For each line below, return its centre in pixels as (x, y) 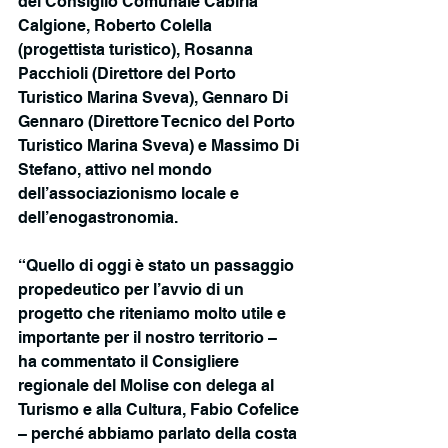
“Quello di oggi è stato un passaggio (158, 266)
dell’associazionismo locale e (130, 194)
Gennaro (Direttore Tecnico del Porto (158, 122)
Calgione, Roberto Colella (117, 26)
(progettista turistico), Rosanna (137, 50)
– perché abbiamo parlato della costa (159, 434)
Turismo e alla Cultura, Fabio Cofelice (160, 410)
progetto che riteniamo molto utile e (154, 314)
